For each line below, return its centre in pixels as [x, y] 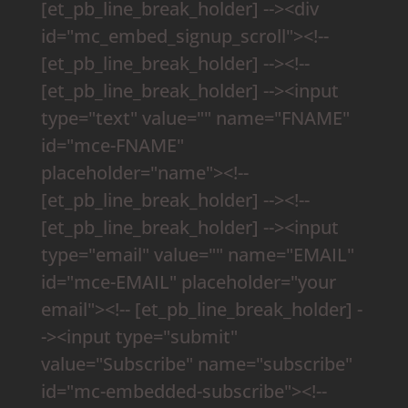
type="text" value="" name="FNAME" [195, 117]
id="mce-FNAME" [112, 145]
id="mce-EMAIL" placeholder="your [188, 281]
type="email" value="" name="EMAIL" [197, 254]
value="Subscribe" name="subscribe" [196, 363]
